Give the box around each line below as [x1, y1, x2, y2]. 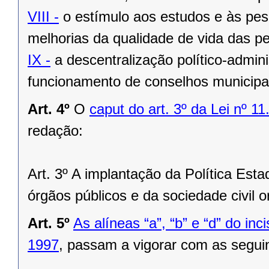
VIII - [28, 8, 59, 25]
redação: [28, 122, 83, 139]
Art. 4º [28, 101, 70, 118]
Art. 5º [28, 215, 70, 232]
